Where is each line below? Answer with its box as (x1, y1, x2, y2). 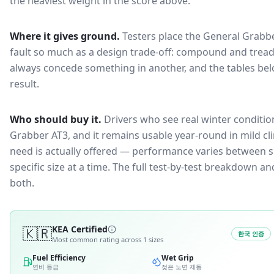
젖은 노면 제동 (161, 262, 202, 271)
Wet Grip (161, 253, 194, 263)
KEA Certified (52, 223, 108, 235)
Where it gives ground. (10, 29, 120, 43)
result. (10, 77, 39, 91)
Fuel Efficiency (32, 253, 86, 263)
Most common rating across (52, 235, 143, 244)
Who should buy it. (10, 113, 102, 126)
